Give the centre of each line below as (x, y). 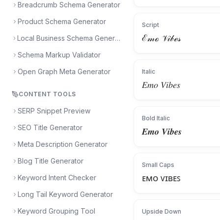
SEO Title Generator (50, 127)
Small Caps (158, 165)
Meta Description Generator (63, 144)
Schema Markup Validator (59, 55)
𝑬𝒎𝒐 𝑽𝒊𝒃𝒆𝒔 (162, 131)
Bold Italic (156, 118)
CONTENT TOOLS (47, 94)
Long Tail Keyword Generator (65, 194)
